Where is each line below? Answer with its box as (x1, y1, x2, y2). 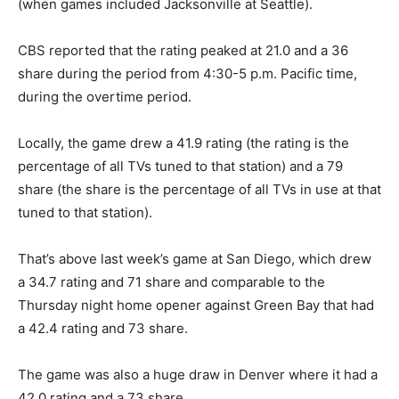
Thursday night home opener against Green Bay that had (18, 297, 374, 313)
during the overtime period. (18, 88, 191, 105)
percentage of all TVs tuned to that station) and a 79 (18, 158, 343, 175)
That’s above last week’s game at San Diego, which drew (18, 250, 371, 267)
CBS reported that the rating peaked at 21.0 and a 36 (18, 42, 348, 59)
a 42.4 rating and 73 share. (18, 320, 188, 337)
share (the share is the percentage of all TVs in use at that (18, 181, 381, 198)
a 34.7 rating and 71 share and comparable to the (18, 273, 325, 290)
